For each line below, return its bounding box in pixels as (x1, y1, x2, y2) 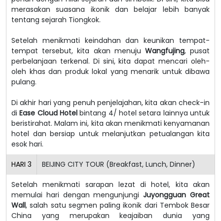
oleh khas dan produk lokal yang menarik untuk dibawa (11, 66, 210, 76)
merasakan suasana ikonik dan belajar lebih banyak (11, 4, 210, 14)
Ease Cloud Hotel (19, 108, 78, 118)
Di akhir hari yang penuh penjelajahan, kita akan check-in (11, 97, 210, 108)
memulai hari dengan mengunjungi (11, 189, 144, 200)
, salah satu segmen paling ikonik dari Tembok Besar (26, 200, 210, 210)
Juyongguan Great (143, 189, 210, 200)
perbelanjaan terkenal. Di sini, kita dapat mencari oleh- (11, 56, 210, 66)
